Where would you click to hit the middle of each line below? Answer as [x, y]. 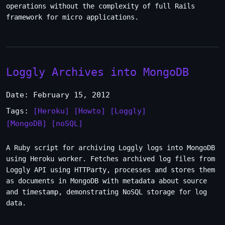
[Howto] [90, 111]
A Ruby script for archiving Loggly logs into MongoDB [110, 148]
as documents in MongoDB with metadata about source [106, 181]
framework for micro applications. [72, 17]
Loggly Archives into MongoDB [97, 72]
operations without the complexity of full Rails [100, 6]
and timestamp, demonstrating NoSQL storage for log [106, 192]
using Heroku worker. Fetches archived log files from [110, 159]
